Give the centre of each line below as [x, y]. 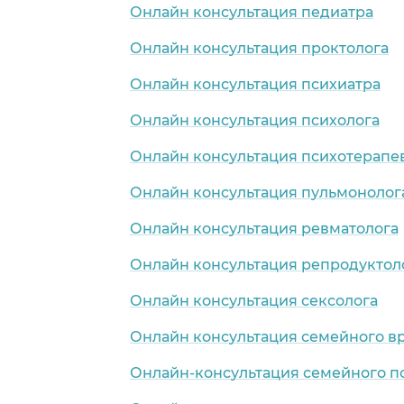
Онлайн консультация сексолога [254, 300]
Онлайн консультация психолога [255, 120]
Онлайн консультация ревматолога [264, 228]
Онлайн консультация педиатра [252, 12]
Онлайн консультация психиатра [255, 84]
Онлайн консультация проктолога [259, 48]
